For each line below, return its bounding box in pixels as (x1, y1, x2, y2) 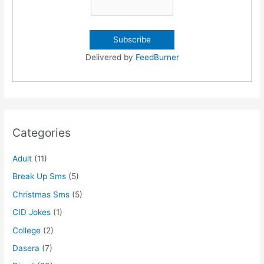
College (12, 225, 41, 235)
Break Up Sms (12, 171, 67, 181)
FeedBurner (135, 52, 179, 62)
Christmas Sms (12, 189, 70, 199)
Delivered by (85, 52, 136, 62)
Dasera (12, 243, 40, 253)
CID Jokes (12, 207, 51, 217)
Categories (12, 125, 71, 140)
